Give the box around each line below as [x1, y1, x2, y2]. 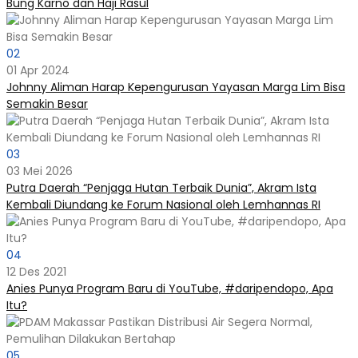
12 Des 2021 [6, 264, 66, 280]
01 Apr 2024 [6, 62, 70, 79]
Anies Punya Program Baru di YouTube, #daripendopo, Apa [6, 280, 333, 297]
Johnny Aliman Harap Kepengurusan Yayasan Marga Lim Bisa [6, 79, 345, 96]
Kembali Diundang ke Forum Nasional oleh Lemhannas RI [6, 197, 320, 213]
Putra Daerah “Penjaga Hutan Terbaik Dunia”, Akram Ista [6, 180, 316, 197]
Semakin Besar [6, 96, 88, 113]
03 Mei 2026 [6, 163, 73, 180]
